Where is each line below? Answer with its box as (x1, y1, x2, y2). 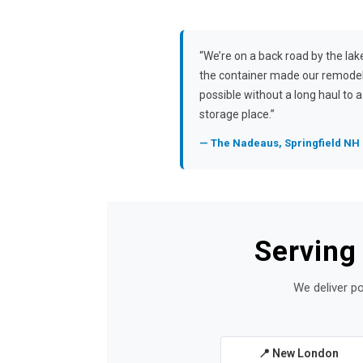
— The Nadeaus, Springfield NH (199, 137, 360, 149)
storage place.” (199, 108, 275, 121)
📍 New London (258, 347, 339, 360)
